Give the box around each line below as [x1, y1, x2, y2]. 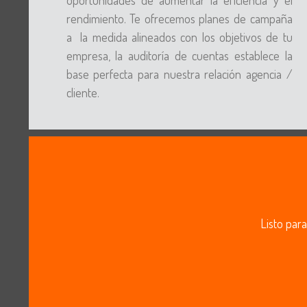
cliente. [66, 85, 99, 100]
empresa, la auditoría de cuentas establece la [66, 48, 293, 63]
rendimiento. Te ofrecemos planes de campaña [66, 11, 293, 26]
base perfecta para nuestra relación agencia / [66, 66, 293, 82]
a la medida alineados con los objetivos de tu [66, 29, 293, 45]
